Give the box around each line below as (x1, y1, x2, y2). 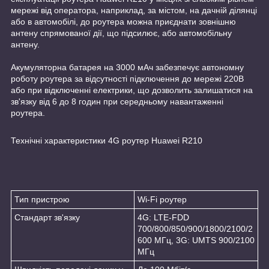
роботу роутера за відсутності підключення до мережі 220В (11, 73, 244, 83)
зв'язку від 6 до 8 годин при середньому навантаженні (11, 96, 223, 106)
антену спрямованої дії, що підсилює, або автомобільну (11, 28, 232, 38)
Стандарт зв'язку (14, 212, 82, 222)
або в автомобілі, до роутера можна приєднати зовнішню (11, 16, 236, 26)
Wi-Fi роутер (138, 194, 187, 204)
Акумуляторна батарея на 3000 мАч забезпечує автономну (11, 62, 244, 72)
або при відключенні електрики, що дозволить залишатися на (11, 85, 253, 95)
